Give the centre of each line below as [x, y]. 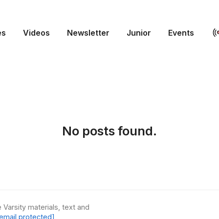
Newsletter [88, 33]
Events [181, 33]
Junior [139, 33]
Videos [36, 33]
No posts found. [109, 131]
